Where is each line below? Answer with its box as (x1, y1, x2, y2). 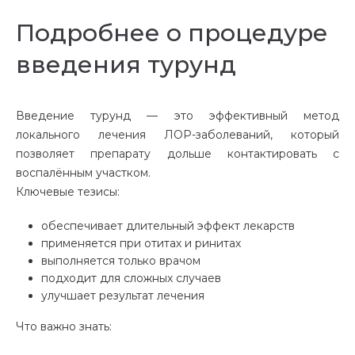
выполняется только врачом (41, 254, 200, 269)
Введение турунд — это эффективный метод (16, 109, 339, 124)
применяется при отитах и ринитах (41, 236, 241, 251)
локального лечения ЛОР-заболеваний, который (16, 128, 339, 143)
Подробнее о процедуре (16, 18, 328, 48)
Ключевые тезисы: (16, 185, 120, 200)
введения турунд (16, 50, 236, 80)
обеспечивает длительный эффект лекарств (41, 219, 295, 234)
